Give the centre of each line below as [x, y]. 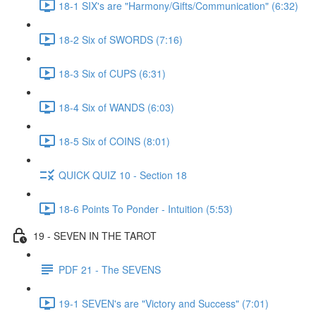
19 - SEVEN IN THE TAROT [95, 235]
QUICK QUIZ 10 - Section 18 [123, 175]
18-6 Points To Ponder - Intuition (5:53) [146, 208]
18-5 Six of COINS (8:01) [114, 141]
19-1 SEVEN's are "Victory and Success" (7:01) [164, 303]
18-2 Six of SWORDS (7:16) [121, 39]
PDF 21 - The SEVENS [110, 269]
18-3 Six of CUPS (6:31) [112, 73]
